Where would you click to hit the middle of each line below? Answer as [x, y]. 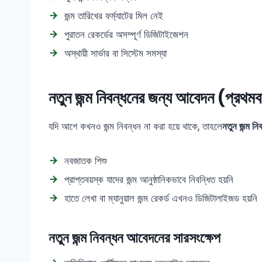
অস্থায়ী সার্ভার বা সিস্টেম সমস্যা [116, 53]
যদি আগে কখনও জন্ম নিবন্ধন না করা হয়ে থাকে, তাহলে [135, 126]
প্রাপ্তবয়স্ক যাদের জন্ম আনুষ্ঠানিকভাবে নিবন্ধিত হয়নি [149, 180]
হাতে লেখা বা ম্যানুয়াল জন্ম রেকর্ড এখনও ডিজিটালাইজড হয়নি [161, 198]
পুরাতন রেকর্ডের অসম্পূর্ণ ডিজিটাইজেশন [126, 35]
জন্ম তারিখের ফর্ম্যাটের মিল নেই [114, 16]
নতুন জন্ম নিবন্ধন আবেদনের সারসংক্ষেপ [135, 238]
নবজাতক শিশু [85, 161]
